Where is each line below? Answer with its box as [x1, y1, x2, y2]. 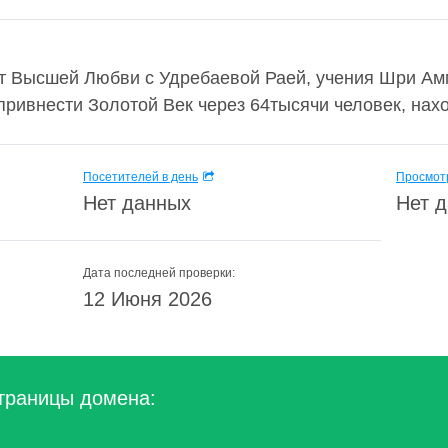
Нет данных [83, 192, 191, 214]
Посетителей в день [83, 170, 198, 184]
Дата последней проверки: [83, 266, 235, 280]
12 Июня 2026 [83, 288, 212, 310]
